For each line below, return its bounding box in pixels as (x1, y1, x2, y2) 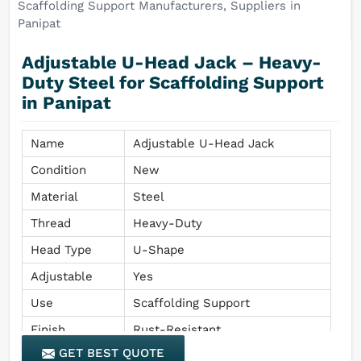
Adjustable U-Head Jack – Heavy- (22, 52, 322, 73)
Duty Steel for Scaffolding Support (22, 72, 324, 93)
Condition (31, 162, 86, 177)
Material (31, 189, 78, 204)
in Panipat (22, 92, 111, 113)
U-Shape (133, 242, 185, 257)
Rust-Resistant (133, 322, 221, 337)
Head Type (31, 242, 92, 257)
